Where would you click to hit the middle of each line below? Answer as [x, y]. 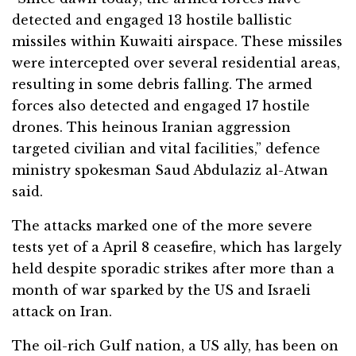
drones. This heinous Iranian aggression [151, 127]
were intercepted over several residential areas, [176, 62]
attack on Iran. [62, 311]
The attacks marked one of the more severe [162, 225]
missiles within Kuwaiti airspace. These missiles [177, 41]
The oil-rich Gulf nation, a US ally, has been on [175, 345]
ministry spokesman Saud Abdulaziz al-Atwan [170, 170]
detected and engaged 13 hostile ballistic [152, 19]
